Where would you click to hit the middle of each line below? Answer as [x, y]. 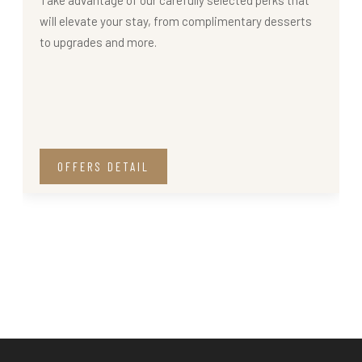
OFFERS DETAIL [103, 166]
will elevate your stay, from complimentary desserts [176, 21]
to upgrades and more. [98, 42]
